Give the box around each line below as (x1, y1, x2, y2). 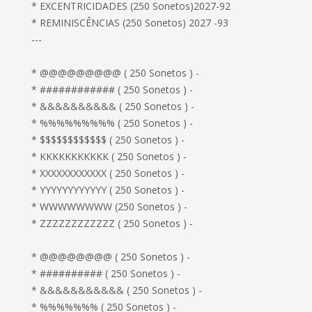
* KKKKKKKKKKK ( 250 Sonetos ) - (31, 150, 187, 163)
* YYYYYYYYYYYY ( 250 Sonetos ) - (31, 183, 185, 196)
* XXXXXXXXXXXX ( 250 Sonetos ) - (31, 166, 185, 180)
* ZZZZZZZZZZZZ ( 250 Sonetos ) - (31, 217, 194, 230)
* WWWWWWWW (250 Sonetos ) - (31, 200, 188, 213)
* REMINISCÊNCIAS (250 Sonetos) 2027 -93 (31, 16, 229, 29)
